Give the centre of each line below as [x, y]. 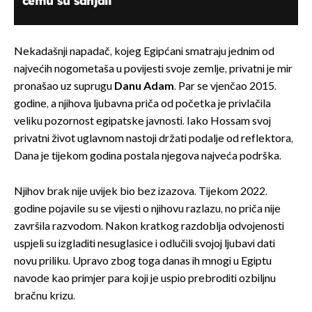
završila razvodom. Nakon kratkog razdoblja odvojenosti [149, 226]
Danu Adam [144, 86]
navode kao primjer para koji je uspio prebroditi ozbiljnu [145, 279]
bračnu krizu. [45, 296]
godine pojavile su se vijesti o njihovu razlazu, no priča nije [147, 209]
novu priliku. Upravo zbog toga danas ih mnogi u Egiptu [143, 261]
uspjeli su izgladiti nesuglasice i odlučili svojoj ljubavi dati [145, 244]
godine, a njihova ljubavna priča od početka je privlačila [142, 104]
